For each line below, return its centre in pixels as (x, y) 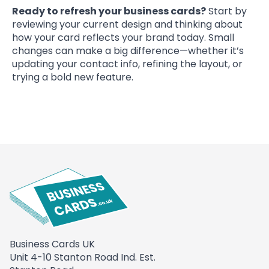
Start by (226, 11)
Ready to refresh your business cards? (109, 11)
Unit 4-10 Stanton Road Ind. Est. (83, 258)
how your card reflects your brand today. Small (123, 37)
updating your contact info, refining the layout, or (127, 64)
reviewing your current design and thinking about (127, 24)
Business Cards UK (52, 244)
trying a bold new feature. (73, 77)
